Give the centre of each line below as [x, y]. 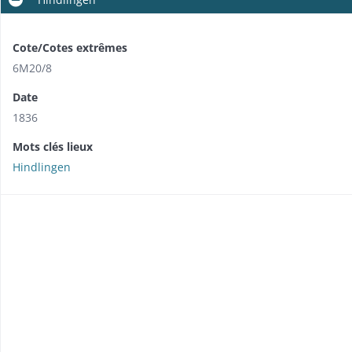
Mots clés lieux [53, 146]
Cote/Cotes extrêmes [70, 47]
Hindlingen [42, 167]
